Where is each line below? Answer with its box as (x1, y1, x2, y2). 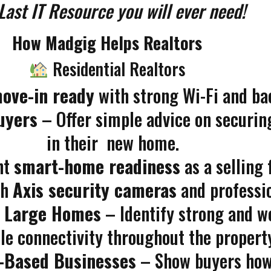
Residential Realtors (48, 56, 185, 81)
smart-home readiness (13, 152, 180, 180)
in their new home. (47, 129, 192, 156)
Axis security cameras (12, 176, 177, 203)
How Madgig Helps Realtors (12, 30, 202, 55)
